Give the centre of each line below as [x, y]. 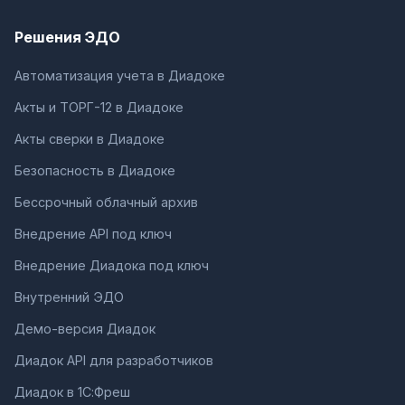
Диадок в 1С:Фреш [72, 391]
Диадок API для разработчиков [114, 360]
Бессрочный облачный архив [106, 202]
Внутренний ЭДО [69, 297]
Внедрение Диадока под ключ [112, 265]
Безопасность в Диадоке [95, 170]
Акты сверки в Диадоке [89, 138]
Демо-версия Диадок [85, 328]
